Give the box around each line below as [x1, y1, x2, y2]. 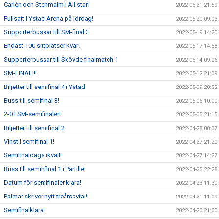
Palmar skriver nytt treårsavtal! [4, 193, 87, 200]
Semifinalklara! [4, 206, 45, 214]
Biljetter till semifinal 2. [4, 124, 66, 131]
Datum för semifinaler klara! [4, 179, 81, 186]
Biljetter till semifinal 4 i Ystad [4, 83, 85, 90]
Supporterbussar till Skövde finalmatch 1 [4, 56, 118, 63]
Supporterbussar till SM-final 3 [4, 28, 89, 36]
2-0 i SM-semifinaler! [4, 110, 61, 118]
